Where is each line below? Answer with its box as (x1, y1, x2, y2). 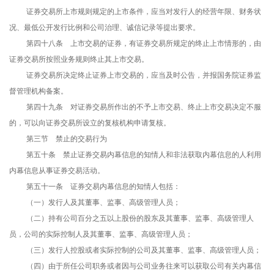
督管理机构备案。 (9, 87, 68, 96)
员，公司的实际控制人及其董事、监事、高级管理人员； (9, 230, 193, 239)
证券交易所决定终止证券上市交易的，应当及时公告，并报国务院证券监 (26, 71, 261, 80)
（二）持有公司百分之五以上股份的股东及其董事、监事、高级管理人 (26, 214, 254, 223)
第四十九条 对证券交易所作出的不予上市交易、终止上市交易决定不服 (26, 103, 261, 112)
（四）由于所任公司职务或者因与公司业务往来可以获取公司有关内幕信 (26, 262, 261, 271)
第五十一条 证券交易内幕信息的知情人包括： (26, 182, 180, 191)
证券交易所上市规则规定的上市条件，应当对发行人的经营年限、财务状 (26, 7, 261, 17)
